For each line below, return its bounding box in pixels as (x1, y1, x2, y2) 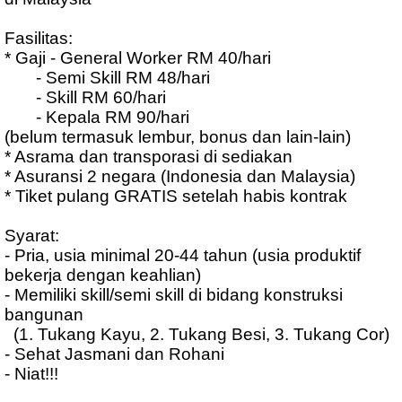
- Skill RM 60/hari (4, 88, 166, 108)
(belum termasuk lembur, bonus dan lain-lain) (4, 127, 351, 147)
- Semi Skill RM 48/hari (4, 68, 210, 88)
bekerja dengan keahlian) (4, 266, 201, 285)
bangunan (4, 305, 83, 325)
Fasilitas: (4, 29, 73, 48)
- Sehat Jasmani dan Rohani (4, 345, 224, 364)
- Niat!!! (4, 364, 58, 384)
